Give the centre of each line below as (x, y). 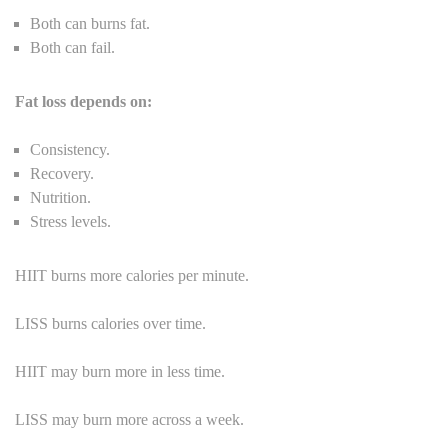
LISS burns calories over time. (110, 323)
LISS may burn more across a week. (129, 419)
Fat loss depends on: (83, 101)
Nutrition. (60, 197)
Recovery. (62, 173)
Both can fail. (72, 47)
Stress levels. (70, 221)
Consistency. (70, 149)
